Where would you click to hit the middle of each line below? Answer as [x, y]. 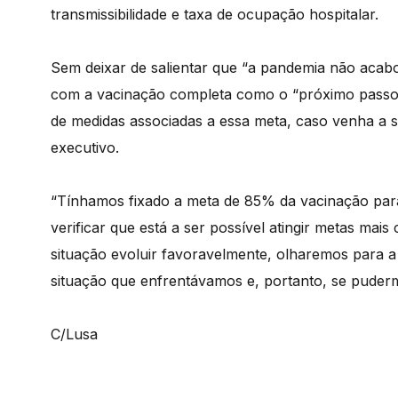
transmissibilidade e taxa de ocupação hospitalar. [215, 15]
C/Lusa [76, 334]
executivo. [85, 148]
